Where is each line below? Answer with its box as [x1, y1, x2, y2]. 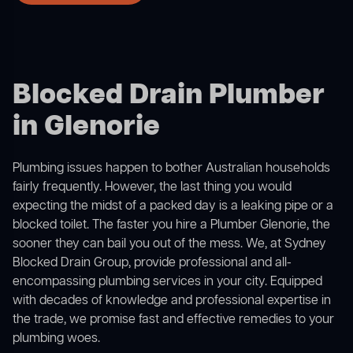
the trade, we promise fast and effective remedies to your [13, 311, 334, 329]
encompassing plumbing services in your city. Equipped [13, 273, 322, 292]
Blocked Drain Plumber [13, 76, 325, 116]
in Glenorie [13, 108, 160, 147]
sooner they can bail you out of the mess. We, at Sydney [13, 236, 326, 254]
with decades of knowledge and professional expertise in [13, 292, 331, 310]
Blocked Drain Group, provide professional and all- [13, 255, 292, 273]
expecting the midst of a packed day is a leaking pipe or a [13, 198, 333, 216]
